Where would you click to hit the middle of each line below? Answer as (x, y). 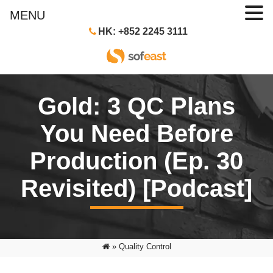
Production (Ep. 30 (136, 161)
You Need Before (136, 133)
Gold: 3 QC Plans (136, 106)
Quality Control (145, 246)
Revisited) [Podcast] (136, 188)
